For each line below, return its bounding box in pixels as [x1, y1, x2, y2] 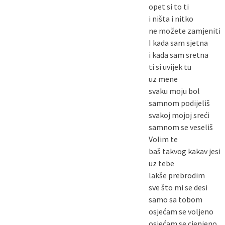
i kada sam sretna [149, 50, 209, 60]
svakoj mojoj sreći [149, 110, 210, 120]
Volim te [149, 134, 178, 144]
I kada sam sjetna [149, 38, 208, 48]
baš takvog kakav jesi [149, 146, 221, 156]
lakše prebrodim [149, 170, 205, 180]
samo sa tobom [149, 194, 203, 204]
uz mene [149, 74, 178, 84]
